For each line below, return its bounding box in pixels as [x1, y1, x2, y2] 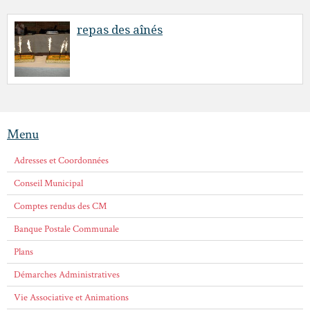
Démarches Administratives [14, 268, 120, 281]
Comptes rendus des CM [14, 199, 107, 212]
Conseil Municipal [14, 176, 83, 190]
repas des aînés [77, 22, 163, 37]
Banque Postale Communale [14, 222, 119, 235]
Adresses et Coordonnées [14, 154, 109, 167]
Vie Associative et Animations [14, 291, 129, 304]
